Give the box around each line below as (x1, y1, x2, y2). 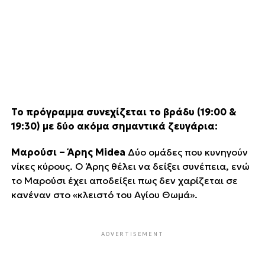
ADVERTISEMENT (101, 230, 164, 237)
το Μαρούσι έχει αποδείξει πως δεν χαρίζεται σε (11, 174, 238, 186)
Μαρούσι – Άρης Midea (11, 146, 125, 158)
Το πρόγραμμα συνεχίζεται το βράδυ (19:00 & (11, 105, 237, 118)
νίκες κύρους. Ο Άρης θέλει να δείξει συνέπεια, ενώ (11, 160, 250, 172)
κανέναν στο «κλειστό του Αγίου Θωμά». (11, 188, 198, 201)
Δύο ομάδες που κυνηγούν (125, 146, 248, 158)
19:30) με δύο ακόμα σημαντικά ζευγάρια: (11, 119, 218, 132)
